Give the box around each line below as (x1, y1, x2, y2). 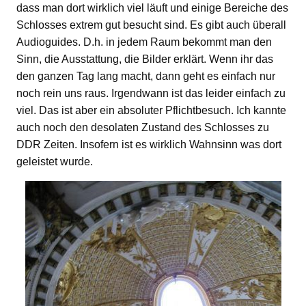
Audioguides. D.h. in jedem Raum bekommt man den (16, 36, 272, 48)
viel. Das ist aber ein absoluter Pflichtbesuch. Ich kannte (16, 104, 286, 116)
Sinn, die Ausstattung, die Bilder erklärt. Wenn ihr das (16, 53, 273, 65)
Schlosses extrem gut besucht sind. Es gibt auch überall (16, 18, 286, 31)
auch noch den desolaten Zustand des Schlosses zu (16, 121, 269, 133)
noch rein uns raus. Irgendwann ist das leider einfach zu (16, 87, 286, 99)
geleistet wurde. (16, 155, 93, 167)
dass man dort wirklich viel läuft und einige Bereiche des (16, 1, 288, 14)
